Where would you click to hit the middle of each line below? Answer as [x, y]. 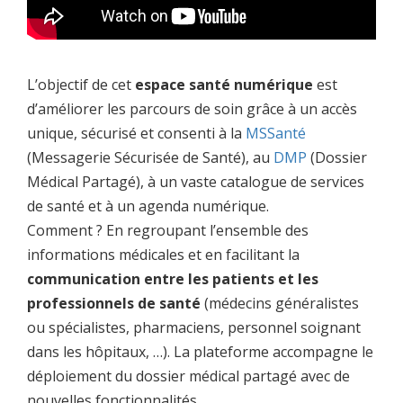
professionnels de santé [114, 303]
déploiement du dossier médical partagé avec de [188, 376]
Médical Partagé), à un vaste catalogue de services [196, 181]
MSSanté [276, 133]
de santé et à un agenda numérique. [148, 206]
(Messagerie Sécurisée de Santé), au [150, 157]
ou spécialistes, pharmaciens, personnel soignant [194, 327]
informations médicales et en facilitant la [163, 254]
